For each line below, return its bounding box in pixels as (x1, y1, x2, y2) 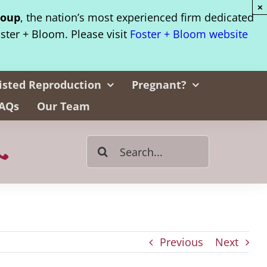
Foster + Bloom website (129, 27, 248, 41)
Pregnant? (131, 77, 187, 92)
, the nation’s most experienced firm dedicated (20, 10, 254, 24)
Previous (160, 234, 203, 249)
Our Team (36, 99, 90, 114)
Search (86, 136, 120, 151)
